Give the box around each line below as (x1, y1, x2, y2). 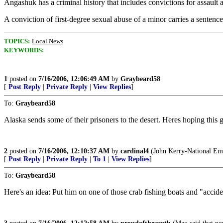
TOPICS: (4, 37, 30, 45)
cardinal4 (120, 147, 149, 155)
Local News (32, 37, 63, 45)
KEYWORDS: (4, 46, 44, 54)
